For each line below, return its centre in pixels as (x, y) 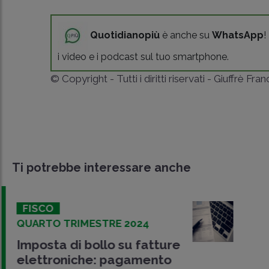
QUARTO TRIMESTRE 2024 (81, 223)
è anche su (186, 35)
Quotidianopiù (125, 35)
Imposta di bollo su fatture (97, 244)
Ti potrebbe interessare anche (101, 167)
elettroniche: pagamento (92, 259)
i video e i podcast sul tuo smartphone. (144, 56)
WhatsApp (238, 35)
